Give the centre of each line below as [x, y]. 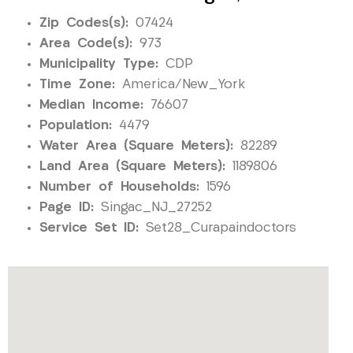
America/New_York [180, 84]
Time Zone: [77, 84]
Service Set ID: [89, 228]
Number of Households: [119, 187]
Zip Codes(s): [84, 23]
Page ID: [67, 207]
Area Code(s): [86, 43]
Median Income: [91, 105]
